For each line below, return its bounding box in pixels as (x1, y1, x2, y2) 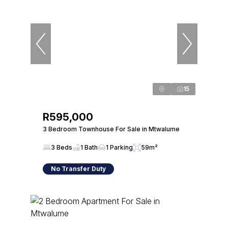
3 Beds (51, 144, 72, 151)
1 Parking (106, 144, 133, 151)
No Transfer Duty (51, 165, 106, 173)
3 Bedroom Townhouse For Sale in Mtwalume (43, 125, 180, 133)
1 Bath (80, 144, 98, 151)
